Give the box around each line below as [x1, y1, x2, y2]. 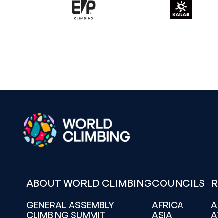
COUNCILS [152, 177, 205, 189]
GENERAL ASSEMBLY [26, 200, 114, 210]
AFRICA [152, 200, 183, 210]
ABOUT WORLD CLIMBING [26, 177, 152, 189]
